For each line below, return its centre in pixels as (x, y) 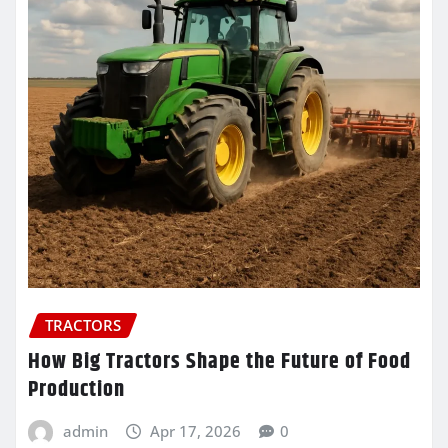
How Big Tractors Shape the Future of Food (219, 361)
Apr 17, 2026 (196, 430)
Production (76, 389)
